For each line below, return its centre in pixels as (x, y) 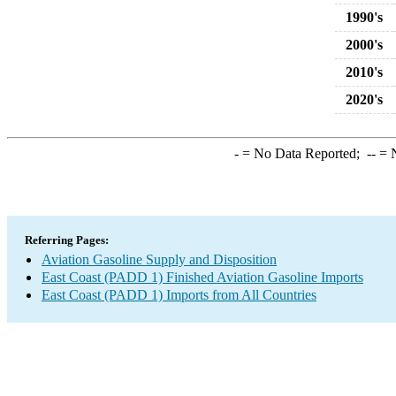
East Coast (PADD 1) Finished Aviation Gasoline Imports (202, 277)
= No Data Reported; (302, 153)
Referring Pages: (67, 240)
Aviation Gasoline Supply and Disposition (159, 259)
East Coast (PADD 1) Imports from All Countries (179, 295)
